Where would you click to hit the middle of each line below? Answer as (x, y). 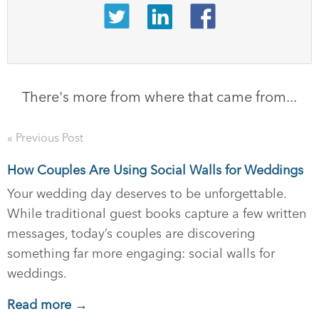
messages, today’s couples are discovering (131, 233)
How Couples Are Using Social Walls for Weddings (155, 170)
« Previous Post (45, 137)
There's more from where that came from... (159, 96)
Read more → (47, 304)
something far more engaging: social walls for (141, 253)
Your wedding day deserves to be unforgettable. (147, 193)
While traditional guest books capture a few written (157, 213)
